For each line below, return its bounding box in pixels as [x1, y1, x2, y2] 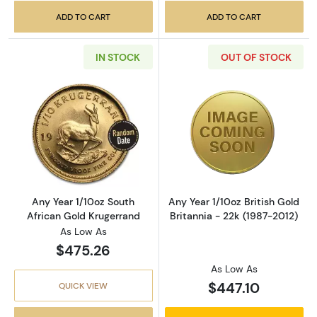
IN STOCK [96, 50, 140, 64]
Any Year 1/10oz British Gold [168, 195, 300, 209]
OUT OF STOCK [220, 50, 292, 64]
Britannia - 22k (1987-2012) [170, 209, 299, 223]
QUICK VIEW [59, 279, 108, 291]
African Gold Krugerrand [26, 209, 140, 222]
